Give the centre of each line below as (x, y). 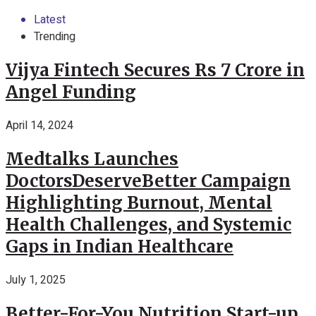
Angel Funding (71, 92)
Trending (55, 37)
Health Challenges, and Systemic (148, 224)
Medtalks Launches (92, 159)
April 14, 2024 (39, 125)
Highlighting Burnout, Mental (139, 202)
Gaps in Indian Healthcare (120, 246)
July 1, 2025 (36, 280)
